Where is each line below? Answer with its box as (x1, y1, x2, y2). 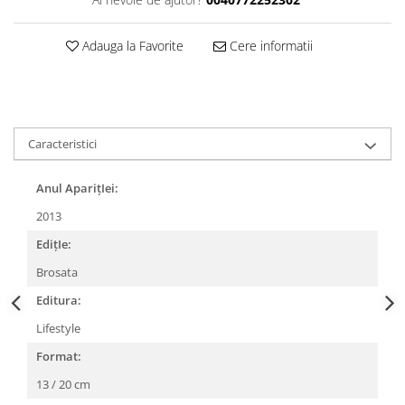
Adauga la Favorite (78, 37, 184, 54)
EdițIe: (36, 236, 71, 252)
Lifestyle (36, 320, 83, 336)
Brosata (36, 264, 80, 280)
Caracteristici (28, 136, 97, 152)
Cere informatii (225, 37, 313, 54)
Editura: (36, 292, 81, 308)
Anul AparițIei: (36, 180, 118, 196)
